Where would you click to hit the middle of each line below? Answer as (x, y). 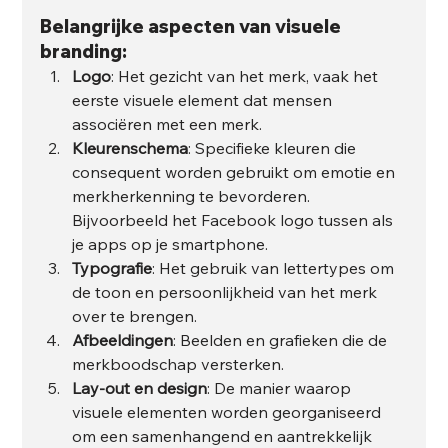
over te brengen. (135, 315)
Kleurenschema (130, 147)
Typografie (112, 267)
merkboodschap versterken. (178, 363)
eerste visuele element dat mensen (204, 99)
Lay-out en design (140, 387)
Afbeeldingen (123, 339)
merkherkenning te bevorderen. (193, 195)
